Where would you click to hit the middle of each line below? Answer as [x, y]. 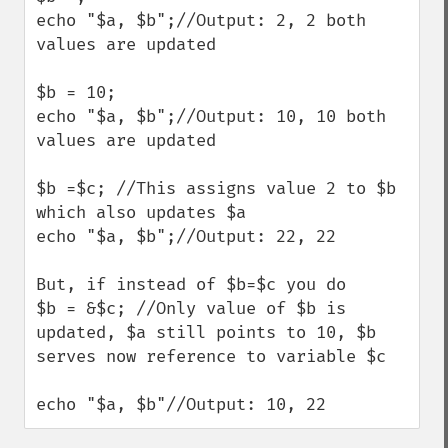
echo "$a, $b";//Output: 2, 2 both [201, 20]
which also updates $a [141, 212]
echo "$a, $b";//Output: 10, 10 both [211, 116]
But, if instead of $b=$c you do [191, 284]
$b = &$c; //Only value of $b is [191, 308]
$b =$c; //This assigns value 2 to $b [216, 188]
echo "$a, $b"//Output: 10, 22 [181, 404]
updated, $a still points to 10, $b [206, 332]
